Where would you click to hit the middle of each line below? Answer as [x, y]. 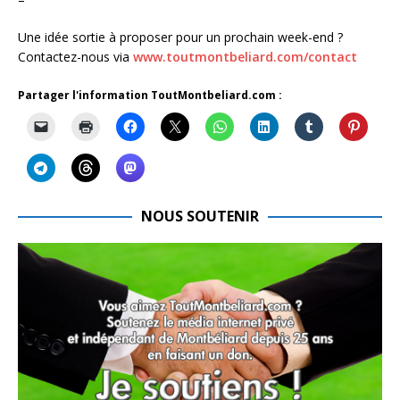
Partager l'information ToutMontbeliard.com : [150, 96]
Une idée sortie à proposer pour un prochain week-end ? [180, 37]
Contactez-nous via [75, 57]
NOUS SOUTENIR [200, 217]
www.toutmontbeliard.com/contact [245, 57]
